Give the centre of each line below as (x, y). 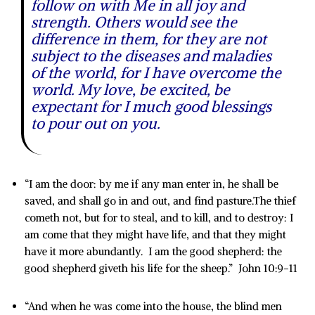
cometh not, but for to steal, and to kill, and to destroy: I (159, 218)
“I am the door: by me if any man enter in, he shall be (152, 184)
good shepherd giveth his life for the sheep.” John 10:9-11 (161, 268)
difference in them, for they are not (149, 39)
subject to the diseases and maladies (151, 56)
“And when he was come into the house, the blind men (153, 306)
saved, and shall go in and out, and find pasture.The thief (160, 201)
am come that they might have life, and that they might (155, 234)
